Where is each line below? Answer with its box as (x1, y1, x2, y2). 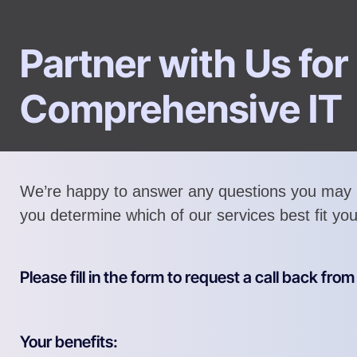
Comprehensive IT (20, 84, 343, 132)
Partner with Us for (20, 39, 348, 87)
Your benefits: (20, 331, 118, 351)
